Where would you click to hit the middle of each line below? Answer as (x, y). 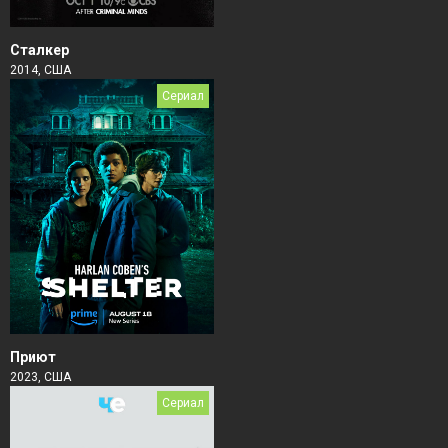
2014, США (40, 70)
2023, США (40, 377)
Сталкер (39, 50)
